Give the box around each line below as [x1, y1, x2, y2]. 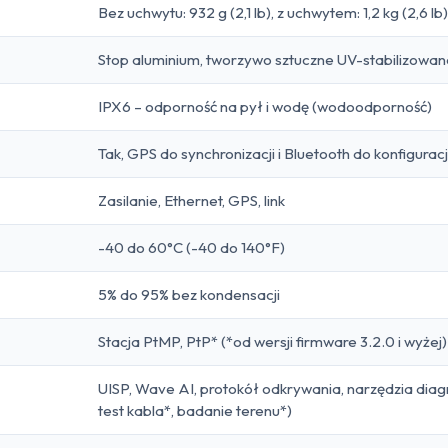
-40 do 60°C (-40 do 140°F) [98, 237, 285, 257]
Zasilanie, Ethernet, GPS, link [98, 190, 285, 210]
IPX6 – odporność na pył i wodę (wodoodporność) [98, 96, 432, 116]
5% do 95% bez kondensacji [98, 284, 280, 304]
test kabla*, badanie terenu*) [98, 400, 292, 420]
